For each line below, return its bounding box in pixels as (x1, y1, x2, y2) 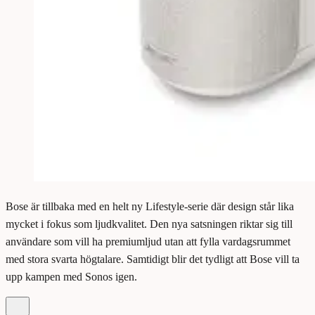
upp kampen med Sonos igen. (6, 271, 137, 283)
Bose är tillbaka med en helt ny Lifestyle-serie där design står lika (6, 200, 294, 213)
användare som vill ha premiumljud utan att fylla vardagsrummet (6, 236, 290, 248)
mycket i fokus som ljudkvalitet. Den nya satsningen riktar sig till (6, 218, 292, 231)
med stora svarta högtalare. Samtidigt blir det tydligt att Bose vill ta (6, 253, 300, 266)
